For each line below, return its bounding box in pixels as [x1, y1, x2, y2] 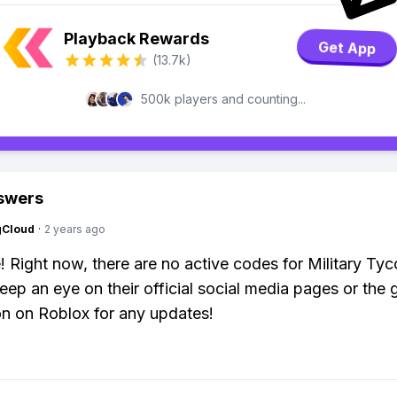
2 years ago [44, 222, 105, 236]
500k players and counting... [141, 91, 306, 106]
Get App [317, 38, 377, 58]
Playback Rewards [64, 29, 209, 48]
